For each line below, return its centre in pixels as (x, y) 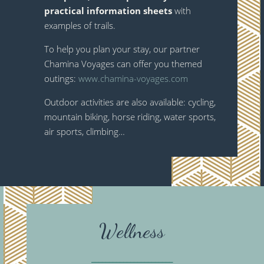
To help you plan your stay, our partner (122, 49)
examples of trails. (80, 26)
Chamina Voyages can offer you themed (123, 64)
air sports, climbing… (84, 132)
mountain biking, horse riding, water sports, (130, 117)
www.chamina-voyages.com (133, 79)
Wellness (132, 232)
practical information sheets (109, 11)
